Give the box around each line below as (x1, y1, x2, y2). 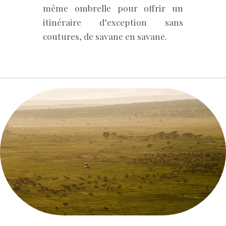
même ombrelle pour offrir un (42, 2, 184, 14)
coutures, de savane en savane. (42, 30, 167, 42)
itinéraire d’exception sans (42, 16, 184, 28)
